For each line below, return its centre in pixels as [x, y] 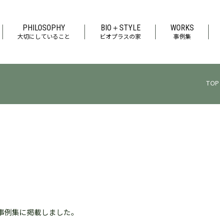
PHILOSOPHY [44, 27]
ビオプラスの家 [120, 38]
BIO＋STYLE [120, 27]
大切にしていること [44, 38]
